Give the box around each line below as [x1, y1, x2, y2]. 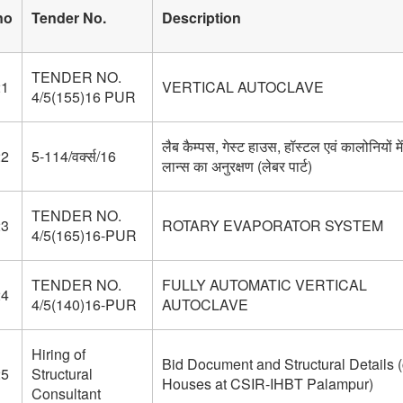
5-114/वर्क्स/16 [31, 146, 116, 166]
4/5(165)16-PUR [31, 225, 137, 246]
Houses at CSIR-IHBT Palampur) [161, 373, 373, 394]
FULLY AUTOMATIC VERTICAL [161, 274, 367, 295]
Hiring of [31, 344, 85, 364]
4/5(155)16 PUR [31, 86, 136, 107]
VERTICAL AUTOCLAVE [161, 76, 324, 97]
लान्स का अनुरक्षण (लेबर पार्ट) [161, 156, 312, 176]
